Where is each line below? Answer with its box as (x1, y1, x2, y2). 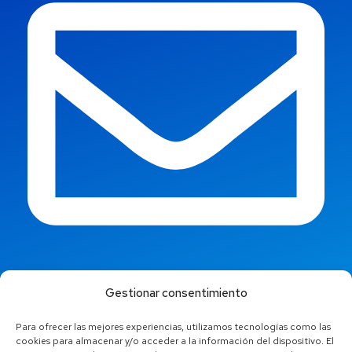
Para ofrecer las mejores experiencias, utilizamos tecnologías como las (16, 321, 331, 333)
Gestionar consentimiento (104, 285, 247, 301)
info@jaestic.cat (27, 269, 117, 285)
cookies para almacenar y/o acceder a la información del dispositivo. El (16, 335, 334, 347)
